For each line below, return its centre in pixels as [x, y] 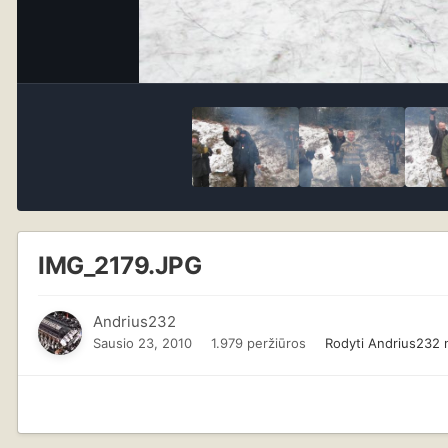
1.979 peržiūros [258, 343]
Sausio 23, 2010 [142, 343]
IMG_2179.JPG [120, 266]
